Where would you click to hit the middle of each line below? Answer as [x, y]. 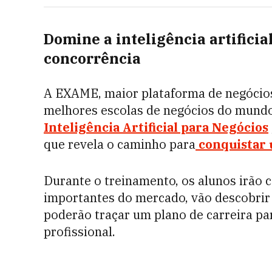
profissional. [80, 232]
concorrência [92, 58]
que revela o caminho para [120, 144]
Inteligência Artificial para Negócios [156, 127]
